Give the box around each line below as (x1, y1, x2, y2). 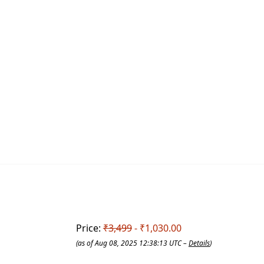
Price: (75, 221, 103, 235)
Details (188, 237, 210, 248)
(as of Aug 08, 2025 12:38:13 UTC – (75, 237, 189, 248)
